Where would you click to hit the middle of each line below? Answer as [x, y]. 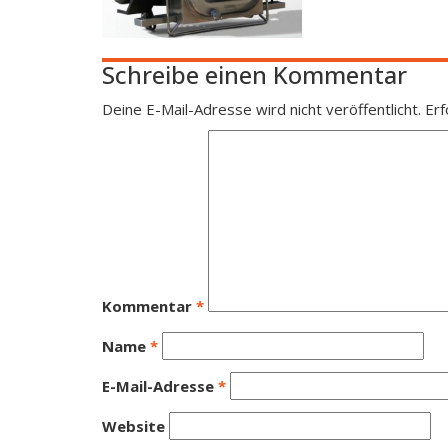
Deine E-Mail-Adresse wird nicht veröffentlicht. [261, 109]
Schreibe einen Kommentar [254, 74]
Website [133, 426]
